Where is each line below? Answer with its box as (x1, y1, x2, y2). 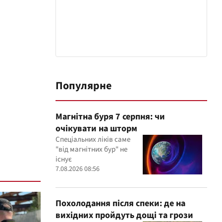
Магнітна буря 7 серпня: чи (55, 111, 165, 123)
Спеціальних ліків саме (55, 134, 130, 145)
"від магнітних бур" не (55, 144, 127, 155)
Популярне (55, 78, 111, 94)
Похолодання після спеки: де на (55, 197, 185, 210)
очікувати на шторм (55, 122, 137, 135)
